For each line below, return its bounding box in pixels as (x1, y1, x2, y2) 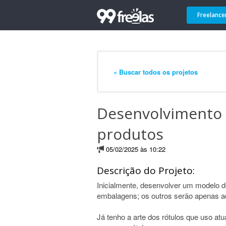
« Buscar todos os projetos (114, 67, 198, 77)
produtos (97, 124, 163, 144)
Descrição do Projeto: (97, 164, 195, 177)
